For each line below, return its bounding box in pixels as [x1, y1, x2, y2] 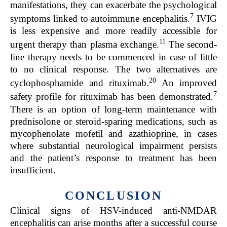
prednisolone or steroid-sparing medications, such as [10, 116, 217, 127]
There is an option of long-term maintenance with [10, 103, 217, 115]
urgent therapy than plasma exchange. [10, 39, 159, 50]
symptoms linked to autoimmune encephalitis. [10, 13, 191, 24]
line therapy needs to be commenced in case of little [10, 51, 217, 62]
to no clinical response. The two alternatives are [10, 63, 217, 74]
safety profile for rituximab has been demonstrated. [10, 91, 213, 102]
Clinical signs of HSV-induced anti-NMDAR [10, 205, 217, 216]
